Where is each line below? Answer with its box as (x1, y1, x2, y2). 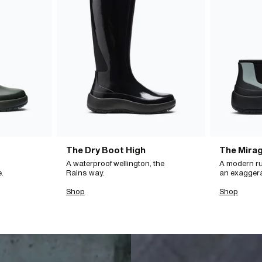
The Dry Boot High (65, 144, 147, 155)
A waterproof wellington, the (65, 158, 164, 168)
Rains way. (65, 168, 104, 177)
